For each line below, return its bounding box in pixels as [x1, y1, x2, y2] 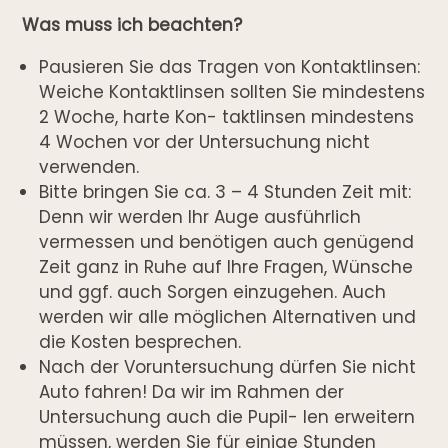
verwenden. [39, 154, 140, 179]
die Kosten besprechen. [39, 329, 242, 354]
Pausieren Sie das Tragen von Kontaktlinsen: [39, 54, 421, 79]
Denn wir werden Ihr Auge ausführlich [39, 204, 362, 229]
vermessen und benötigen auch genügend [39, 229, 415, 254]
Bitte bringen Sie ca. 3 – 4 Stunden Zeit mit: [39, 179, 412, 204]
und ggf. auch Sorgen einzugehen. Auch [39, 279, 387, 304]
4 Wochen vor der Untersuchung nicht [39, 129, 371, 154]
